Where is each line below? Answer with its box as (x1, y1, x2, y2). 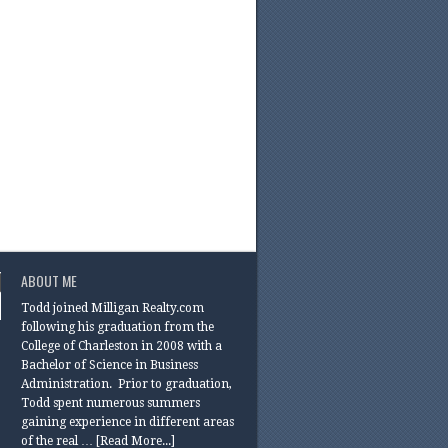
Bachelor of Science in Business (21, 358, 198, 372)
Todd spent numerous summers (21, 396, 200, 410)
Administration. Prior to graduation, (21, 377, 232, 391)
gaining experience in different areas (21, 415, 234, 429)
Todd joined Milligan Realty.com (21, 301, 204, 315)
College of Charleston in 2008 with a (21, 339, 222, 353)
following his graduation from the (21, 320, 214, 334)
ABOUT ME (21, 270, 77, 291)
